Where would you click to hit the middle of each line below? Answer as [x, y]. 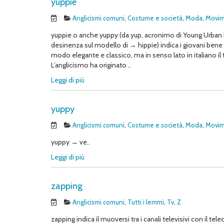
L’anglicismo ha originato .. [91, 65]
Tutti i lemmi [146, 202]
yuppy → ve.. [70, 142]
